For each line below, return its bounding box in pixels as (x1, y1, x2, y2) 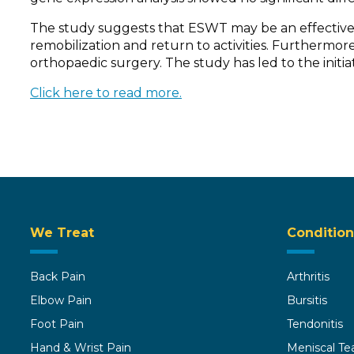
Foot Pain (30, 317, 84, 332)
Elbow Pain (30, 293, 92, 308)
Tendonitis (286, 317, 343, 332)
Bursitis (286, 293, 327, 308)
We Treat (30, 225, 94, 241)
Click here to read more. (30, 85, 182, 101)
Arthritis (286, 269, 330, 284)
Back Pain (30, 269, 85, 284)
